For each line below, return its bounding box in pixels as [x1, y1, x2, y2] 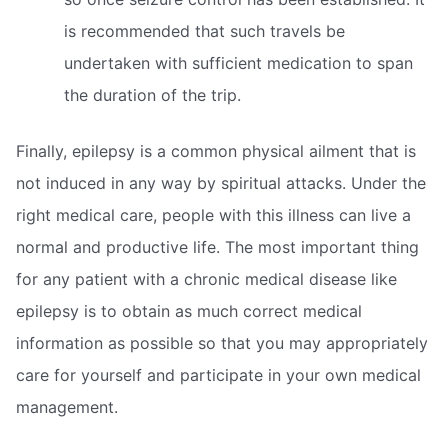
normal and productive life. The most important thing [16, 236, 419, 257]
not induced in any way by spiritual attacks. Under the [16, 172, 426, 193]
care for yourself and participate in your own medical [16, 364, 421, 385]
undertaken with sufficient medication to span [64, 52, 413, 73]
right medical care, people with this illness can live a [16, 204, 411, 225]
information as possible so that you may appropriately [16, 332, 428, 353]
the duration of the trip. [64, 84, 241, 105]
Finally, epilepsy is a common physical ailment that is [16, 140, 416, 161]
